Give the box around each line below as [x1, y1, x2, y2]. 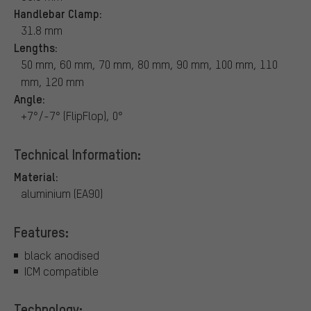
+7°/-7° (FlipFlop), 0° [21, 108, 123, 123]
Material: [14, 168, 58, 184]
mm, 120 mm [21, 74, 84, 89]
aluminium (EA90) [21, 185, 103, 201]
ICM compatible [24, 264, 99, 279]
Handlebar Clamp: [14, 5, 102, 21]
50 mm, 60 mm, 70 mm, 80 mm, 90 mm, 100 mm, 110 [21, 56, 278, 72]
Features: [14, 222, 69, 241]
